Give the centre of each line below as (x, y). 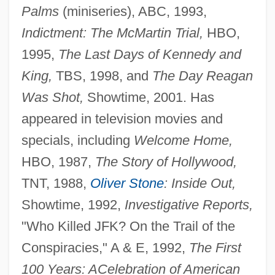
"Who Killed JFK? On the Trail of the (128, 227)
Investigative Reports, (188, 205)
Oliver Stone (127, 184)
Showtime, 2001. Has (149, 98)
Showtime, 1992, (73, 205)
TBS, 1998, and (102, 76)
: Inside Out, (199, 184)
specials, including (77, 141)
